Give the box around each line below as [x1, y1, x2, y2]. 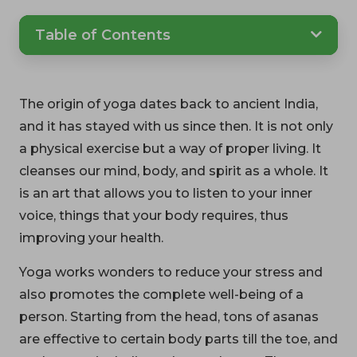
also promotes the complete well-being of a [19, 286, 304, 302]
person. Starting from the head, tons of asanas [19, 308, 319, 324]
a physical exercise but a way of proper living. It [19, 140, 321, 156]
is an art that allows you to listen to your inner [19, 185, 312, 201]
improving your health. [19, 229, 163, 245]
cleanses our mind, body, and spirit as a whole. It [19, 163, 328, 178]
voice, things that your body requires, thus [19, 207, 288, 223]
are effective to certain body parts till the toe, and [19, 331, 338, 347]
